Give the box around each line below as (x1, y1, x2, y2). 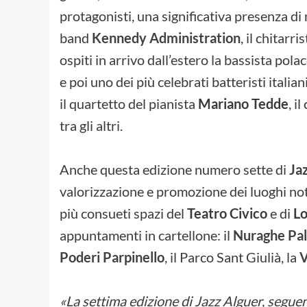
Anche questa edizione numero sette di (60, 160, 289, 177)
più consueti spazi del (60, 204, 187, 221)
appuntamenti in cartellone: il (60, 226, 233, 243)
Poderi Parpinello (60, 248, 164, 265)
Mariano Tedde (198, 95, 288, 112)
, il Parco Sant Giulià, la (164, 248, 299, 265)
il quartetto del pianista (60, 95, 198, 112)
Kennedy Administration (92, 29, 241, 46)
